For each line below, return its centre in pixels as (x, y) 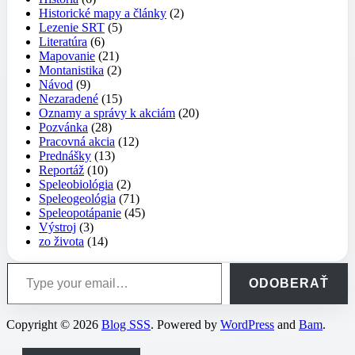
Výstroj (57, 227)
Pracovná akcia (77, 141)
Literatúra (63, 41)
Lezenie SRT (72, 27)
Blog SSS (126, 324)
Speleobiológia (76, 184)
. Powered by (185, 324)
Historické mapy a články (103, 13)
